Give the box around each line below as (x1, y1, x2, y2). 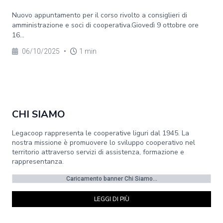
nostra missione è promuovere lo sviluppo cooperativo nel (12, 138, 195, 147)
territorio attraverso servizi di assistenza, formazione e (12, 147, 184, 157)
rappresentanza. (12, 157, 64, 166)
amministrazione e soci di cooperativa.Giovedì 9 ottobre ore (12, 20, 199, 30)
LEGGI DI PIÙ (94, 195, 129, 203)
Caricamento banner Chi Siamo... (66, 175, 157, 182)
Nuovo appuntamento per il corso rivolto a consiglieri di (12, 10, 187, 20)
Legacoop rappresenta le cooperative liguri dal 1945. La (12, 128, 189, 138)
